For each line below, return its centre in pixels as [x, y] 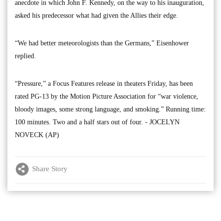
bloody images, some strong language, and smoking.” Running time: [110, 109]
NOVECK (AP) [37, 135]
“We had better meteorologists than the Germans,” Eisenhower [102, 43]
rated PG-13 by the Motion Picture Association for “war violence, [107, 96]
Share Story [50, 169]
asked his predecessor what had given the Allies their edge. [96, 15]
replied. [25, 56]
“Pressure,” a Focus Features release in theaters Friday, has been [104, 83]
